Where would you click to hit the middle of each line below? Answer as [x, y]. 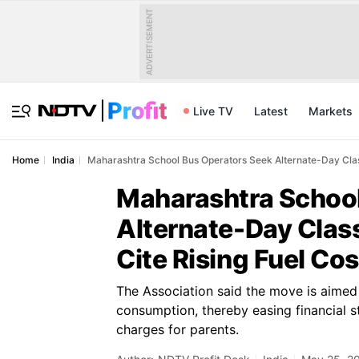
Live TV [213, 111]
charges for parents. [177, 329]
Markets [331, 111]
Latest [271, 111]
